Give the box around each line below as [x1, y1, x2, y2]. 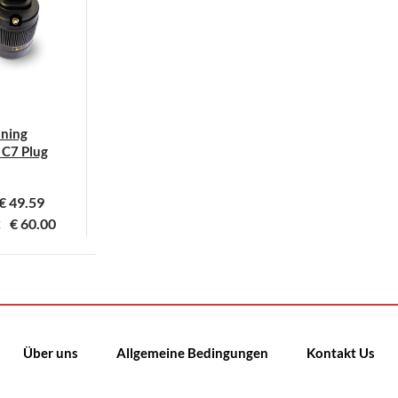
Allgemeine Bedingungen [116, 344, 268, 361]
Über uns [23, 344, 78, 361]
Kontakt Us [306, 344, 375, 361]
